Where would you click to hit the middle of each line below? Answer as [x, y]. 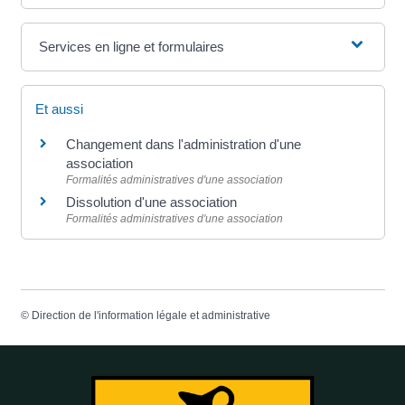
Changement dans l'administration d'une [183, 145]
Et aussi [59, 109]
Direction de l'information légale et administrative [151, 316]
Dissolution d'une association [151, 202]
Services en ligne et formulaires [131, 47]
